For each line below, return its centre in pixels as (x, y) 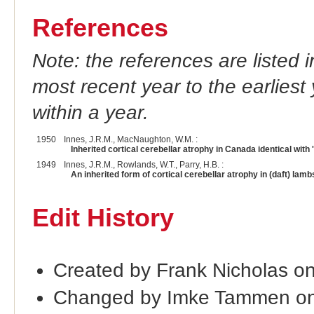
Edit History (103, 218)
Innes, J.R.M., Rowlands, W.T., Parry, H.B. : (143, 165)
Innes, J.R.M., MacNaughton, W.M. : (130, 140)
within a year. (90, 112)
